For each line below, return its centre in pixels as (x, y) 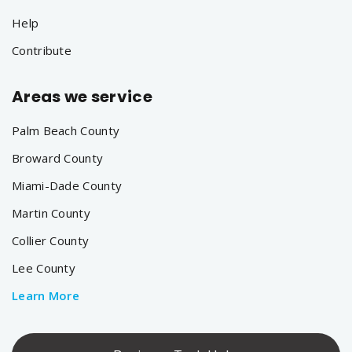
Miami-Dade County (67, 185)
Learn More (46, 295)
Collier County (51, 240)
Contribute (42, 50)
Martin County (51, 213)
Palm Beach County (66, 130)
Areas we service (82, 97)
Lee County (44, 268)
